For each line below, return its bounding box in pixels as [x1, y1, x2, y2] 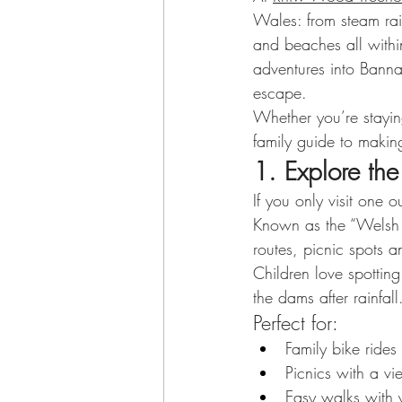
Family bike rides [285, 337, 397, 359]
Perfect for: [253, 310, 338, 336]
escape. [253, 82, 307, 103]
